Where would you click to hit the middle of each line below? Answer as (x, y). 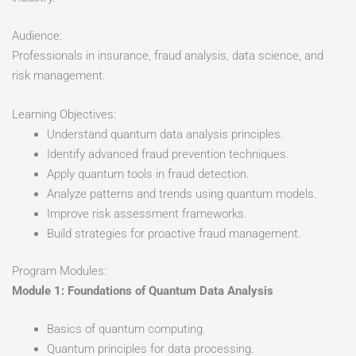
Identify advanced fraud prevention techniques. (168, 154)
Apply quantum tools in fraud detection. (148, 174)
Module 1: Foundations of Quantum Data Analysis (143, 290)
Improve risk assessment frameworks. (147, 213)
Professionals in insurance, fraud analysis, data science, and (168, 56)
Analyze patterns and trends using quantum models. (182, 193)
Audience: (37, 36)
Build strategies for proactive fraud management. (174, 233)
